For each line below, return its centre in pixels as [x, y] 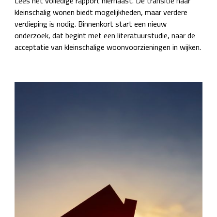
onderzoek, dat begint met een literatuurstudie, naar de [105, 36]
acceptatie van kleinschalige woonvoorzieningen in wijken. [108, 47]
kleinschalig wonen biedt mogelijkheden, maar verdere [101, 12]
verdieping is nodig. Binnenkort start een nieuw [91, 24]
